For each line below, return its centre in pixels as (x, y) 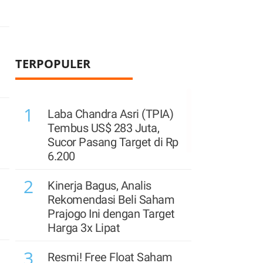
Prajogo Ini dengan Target (111, 214)
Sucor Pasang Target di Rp (113, 142)
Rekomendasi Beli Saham (111, 200)
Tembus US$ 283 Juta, (103, 128)
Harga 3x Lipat (84, 228)
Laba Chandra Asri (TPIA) (110, 114)
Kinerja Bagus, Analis (100, 186)
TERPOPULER (53, 64)
